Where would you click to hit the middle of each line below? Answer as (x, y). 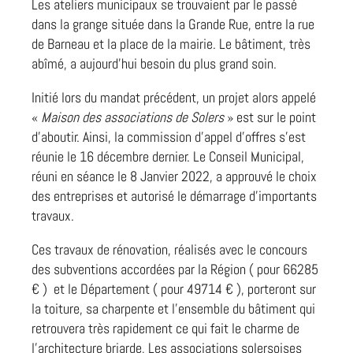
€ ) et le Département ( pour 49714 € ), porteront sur (174, 289)
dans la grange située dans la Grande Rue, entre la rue (173, 24)
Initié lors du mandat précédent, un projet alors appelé (174, 97)
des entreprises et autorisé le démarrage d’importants (174, 196)
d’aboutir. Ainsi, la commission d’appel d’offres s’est (169, 137)
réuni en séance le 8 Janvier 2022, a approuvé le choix (174, 176)
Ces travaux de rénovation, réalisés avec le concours (169, 249)
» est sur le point (270, 117)
